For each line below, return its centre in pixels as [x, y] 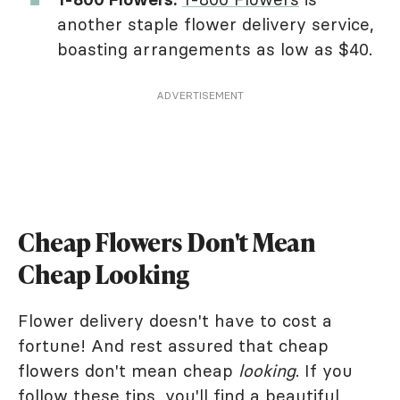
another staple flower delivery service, [216, 25]
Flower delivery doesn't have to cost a [175, 321]
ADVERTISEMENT [200, 96]
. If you [324, 371]
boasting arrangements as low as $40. [217, 50]
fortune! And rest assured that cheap [173, 346]
